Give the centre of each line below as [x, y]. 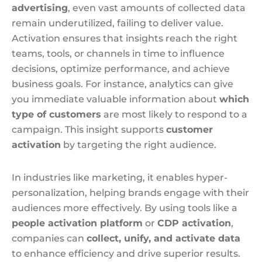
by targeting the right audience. [139, 145]
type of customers [56, 114]
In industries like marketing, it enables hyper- [120, 177]
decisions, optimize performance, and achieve [121, 69]
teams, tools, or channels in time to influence [118, 54]
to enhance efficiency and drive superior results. [126, 254]
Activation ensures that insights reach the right [125, 38]
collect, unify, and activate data [163, 238]
